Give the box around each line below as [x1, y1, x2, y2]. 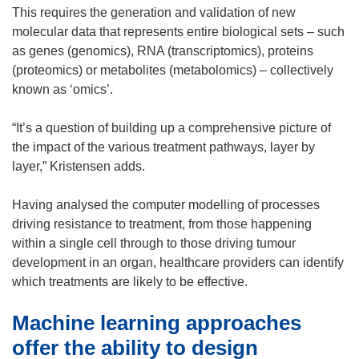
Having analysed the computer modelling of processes [12, 197, 320, 212]
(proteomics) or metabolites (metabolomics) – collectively [12, 63, 333, 77]
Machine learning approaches [12, 310, 301, 335]
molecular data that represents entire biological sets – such [12, 24, 345, 38]
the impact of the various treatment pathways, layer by [12, 139, 315, 154]
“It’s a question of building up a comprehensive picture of [12, 120, 331, 135]
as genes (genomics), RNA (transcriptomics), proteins [12, 43, 313, 58]
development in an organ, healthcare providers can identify [12, 255, 344, 269]
